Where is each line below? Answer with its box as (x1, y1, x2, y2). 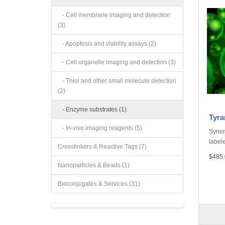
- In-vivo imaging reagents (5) (58, 125, 142, 132)
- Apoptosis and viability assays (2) (58, 40, 156, 47)
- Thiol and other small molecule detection (58, 77, 176, 84)
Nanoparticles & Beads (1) (58, 162, 130, 169)
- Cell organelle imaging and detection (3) (58, 59, 176, 66)
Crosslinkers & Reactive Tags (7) (58, 143, 147, 150)
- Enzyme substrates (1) (58, 106, 127, 113)
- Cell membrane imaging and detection (58, 12, 170, 19)
